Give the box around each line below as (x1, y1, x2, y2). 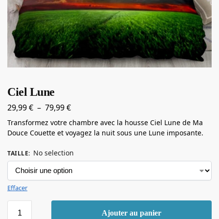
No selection (33, 148, 74, 157)
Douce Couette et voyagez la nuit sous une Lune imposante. (7, 128, 203, 137)
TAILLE (7, 149, 28, 157)
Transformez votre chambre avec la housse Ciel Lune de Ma (7, 117, 203, 127)
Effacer (7, 183, 27, 192)
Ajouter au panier (102, 208, 161, 217)
